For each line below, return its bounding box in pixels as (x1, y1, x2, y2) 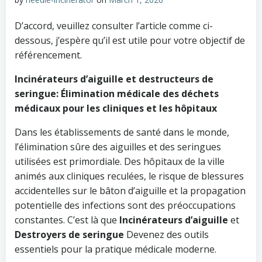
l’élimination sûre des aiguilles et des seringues (15, 140, 221, 153)
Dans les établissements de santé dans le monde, (15, 126, 229, 139)
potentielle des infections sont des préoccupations (15, 199, 236, 212)
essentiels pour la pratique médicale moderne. (15, 243, 216, 256)
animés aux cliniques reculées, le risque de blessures (15, 170, 244, 182)
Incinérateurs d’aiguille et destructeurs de (15, 73, 213, 85)
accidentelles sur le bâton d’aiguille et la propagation (15, 184, 246, 197)
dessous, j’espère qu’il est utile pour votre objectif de (15, 34, 245, 47)
